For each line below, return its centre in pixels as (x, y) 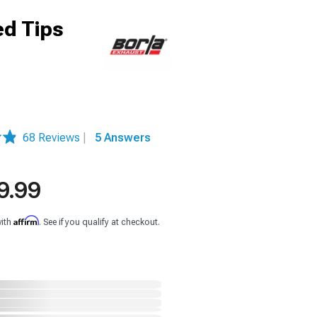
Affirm (26, 220)
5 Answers (123, 138)
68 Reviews (53, 138)
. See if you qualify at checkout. (99, 222)
